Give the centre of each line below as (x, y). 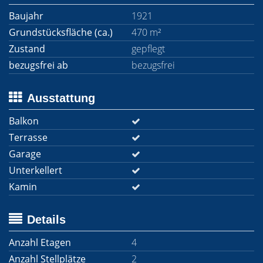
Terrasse (28, 137)
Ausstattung (61, 98)
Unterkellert (36, 170)
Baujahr (26, 16)
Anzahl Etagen (40, 242)
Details (46, 220)
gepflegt (148, 49)
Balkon (24, 121)
